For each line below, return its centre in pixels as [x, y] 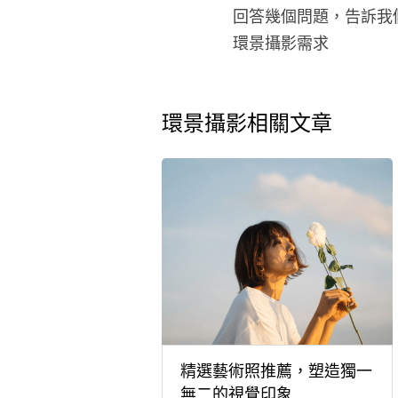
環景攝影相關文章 [247, 125]
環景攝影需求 [280, 43]
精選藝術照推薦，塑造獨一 [276, 371]
